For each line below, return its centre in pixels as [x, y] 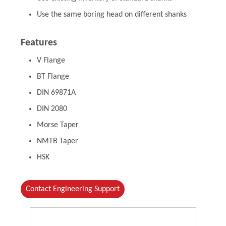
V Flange [51, 61]
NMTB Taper [57, 141]
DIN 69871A [56, 93]
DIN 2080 [52, 109]
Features [39, 43]
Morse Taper [58, 125]
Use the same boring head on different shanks [111, 15]
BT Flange [53, 77]
